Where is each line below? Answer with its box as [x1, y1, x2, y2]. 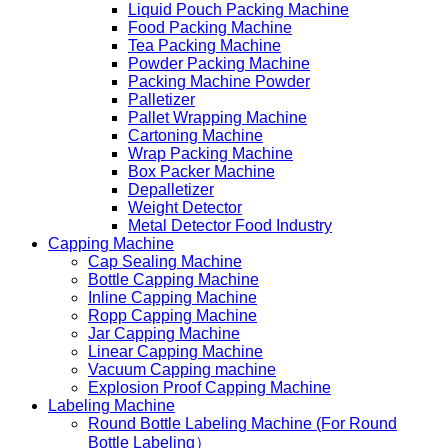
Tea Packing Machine [128, 36, 281, 54]
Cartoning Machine [128, 126, 263, 144]
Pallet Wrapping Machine [128, 108, 307, 126]
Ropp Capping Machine [88, 306, 257, 324]
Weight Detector [128, 198, 242, 216]
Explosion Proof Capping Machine [88, 378, 331, 396]
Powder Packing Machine [128, 54, 310, 72]
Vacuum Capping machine [88, 360, 276, 378]
